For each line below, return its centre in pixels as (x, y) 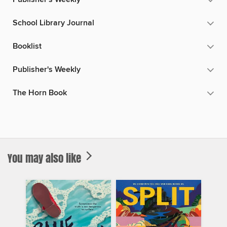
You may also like (46, 158)
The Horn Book (40, 93)
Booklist (27, 46)
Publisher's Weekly (47, 69)
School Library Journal (53, 23)
